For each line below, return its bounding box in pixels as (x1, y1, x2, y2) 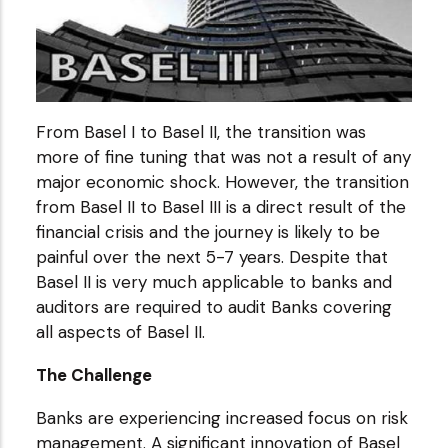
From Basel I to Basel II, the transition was (35, 121, 366, 144)
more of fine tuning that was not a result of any (35, 146, 411, 169)
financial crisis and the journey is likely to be (35, 221, 380, 244)
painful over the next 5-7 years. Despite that (35, 246, 388, 269)
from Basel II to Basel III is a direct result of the (35, 196, 406, 219)
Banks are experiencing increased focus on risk (35, 407, 408, 430)
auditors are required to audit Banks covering (35, 296, 392, 319)
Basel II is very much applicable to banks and (35, 271, 392, 294)
